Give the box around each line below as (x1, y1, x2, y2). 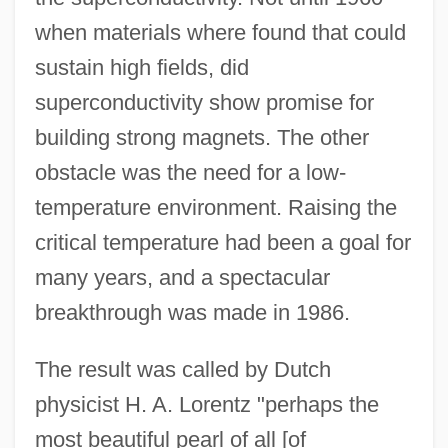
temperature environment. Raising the (34, 194, 397, 220)
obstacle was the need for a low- (34, 159, 346, 185)
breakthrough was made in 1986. (34, 299, 350, 325)
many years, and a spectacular (34, 264, 330, 290)
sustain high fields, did (34, 54, 249, 80)
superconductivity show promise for (34, 89, 374, 115)
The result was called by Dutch (34, 356, 331, 382)
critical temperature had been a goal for (34, 229, 411, 255)
